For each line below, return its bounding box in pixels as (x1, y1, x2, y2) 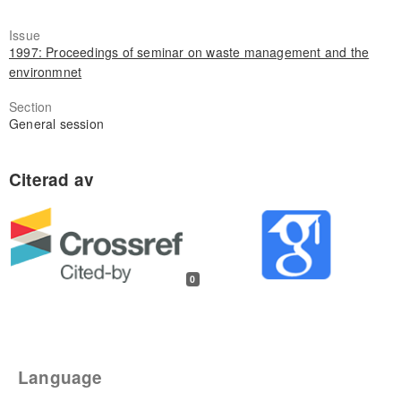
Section (8, 98, 53, 116)
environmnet (8, 63, 82, 81)
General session (8, 115, 104, 133)
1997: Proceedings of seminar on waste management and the (8, 43, 370, 62)
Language (18, 365, 103, 390)
